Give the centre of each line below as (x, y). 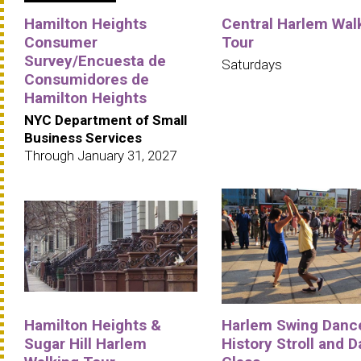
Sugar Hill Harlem (85, 344)
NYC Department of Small (106, 120)
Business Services (83, 137)
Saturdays (252, 64)
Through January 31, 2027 (100, 155)
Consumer (61, 42)
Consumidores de (87, 79)
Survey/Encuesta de (95, 60)
